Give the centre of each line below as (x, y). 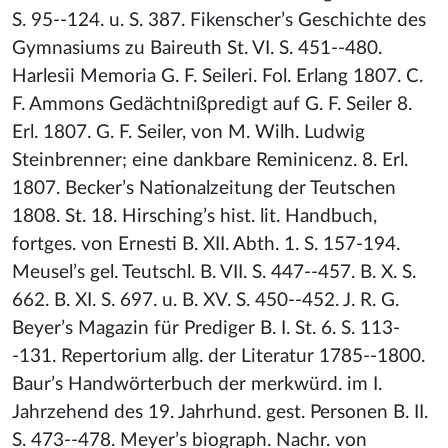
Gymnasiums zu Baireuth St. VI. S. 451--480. (197, 48)
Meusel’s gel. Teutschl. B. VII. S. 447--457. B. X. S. (214, 272)
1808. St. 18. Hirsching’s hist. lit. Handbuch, (194, 216)
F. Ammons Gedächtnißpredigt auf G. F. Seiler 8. (212, 104)
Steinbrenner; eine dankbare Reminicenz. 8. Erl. (210, 160)
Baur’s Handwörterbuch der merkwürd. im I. (197, 384)
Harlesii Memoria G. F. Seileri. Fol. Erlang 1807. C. (217, 76)
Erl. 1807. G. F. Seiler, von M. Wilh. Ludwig (188, 132)
